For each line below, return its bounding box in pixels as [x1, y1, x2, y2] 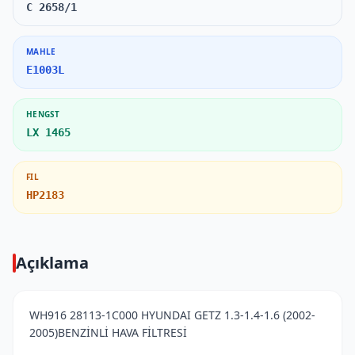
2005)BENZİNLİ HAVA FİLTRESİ [29, 325, 187, 340]
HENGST [26, 109, 60, 120]
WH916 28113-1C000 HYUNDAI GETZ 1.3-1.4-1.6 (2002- [29, 307, 315, 323]
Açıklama [16, 252, 89, 273]
